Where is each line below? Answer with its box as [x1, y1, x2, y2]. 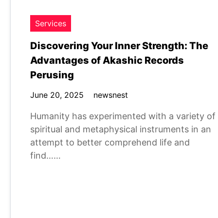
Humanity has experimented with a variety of [30, 111, 216, 121]
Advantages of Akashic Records [30, 54, 184, 66]
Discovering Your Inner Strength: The [30, 40, 208, 52]
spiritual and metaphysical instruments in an [30, 124, 211, 134]
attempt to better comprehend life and [30, 137, 190, 147]
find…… [30, 150, 61, 161]
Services [35, 18, 66, 28]
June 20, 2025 [30, 90, 84, 100]
